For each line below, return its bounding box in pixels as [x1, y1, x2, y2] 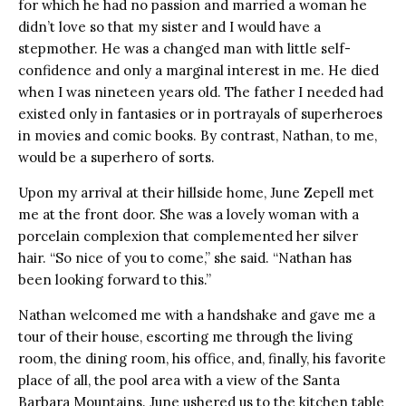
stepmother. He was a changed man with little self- [18, 39, 351, 57]
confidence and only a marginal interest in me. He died [18, 61, 379, 79]
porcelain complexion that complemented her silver [18, 227, 358, 245]
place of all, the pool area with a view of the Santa [18, 371, 340, 389]
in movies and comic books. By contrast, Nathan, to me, [18, 126, 377, 144]
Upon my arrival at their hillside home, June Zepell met [18, 183, 374, 201]
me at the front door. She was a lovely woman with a [18, 205, 359, 223]
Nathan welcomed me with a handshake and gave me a [18, 305, 375, 324]
